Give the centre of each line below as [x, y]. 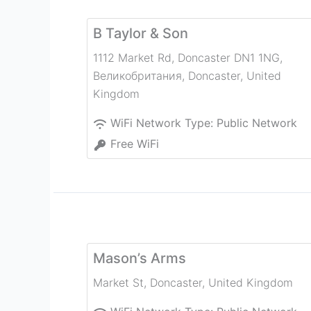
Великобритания [137, 76]
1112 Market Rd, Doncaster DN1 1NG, [188, 58]
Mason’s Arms [140, 259]
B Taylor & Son [141, 34]
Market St [118, 283]
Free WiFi [135, 144]
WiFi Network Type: [163, 123]
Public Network [257, 123]
